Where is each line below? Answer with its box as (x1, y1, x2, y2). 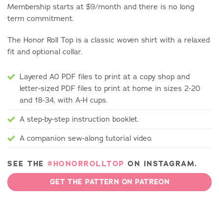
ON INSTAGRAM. (124, 158, 197, 169)
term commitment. (7, 13, 74, 23)
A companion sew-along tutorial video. (20, 132, 153, 143)
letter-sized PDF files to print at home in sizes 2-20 (20, 83, 200, 93)
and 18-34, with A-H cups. (20, 94, 108, 105)
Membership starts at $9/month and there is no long (7, 1, 194, 12)
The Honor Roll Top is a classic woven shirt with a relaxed (7, 34, 210, 45)
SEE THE (7, 158, 47, 169)
